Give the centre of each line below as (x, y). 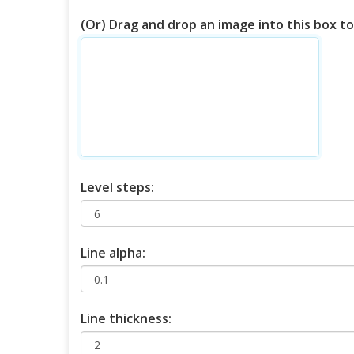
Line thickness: (126, 318)
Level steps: (117, 187)
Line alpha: (113, 252)
